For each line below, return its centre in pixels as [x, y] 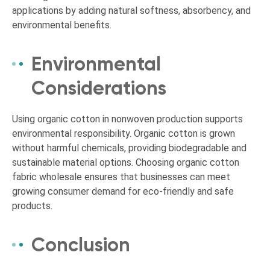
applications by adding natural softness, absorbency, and [131, 10]
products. [32, 206]
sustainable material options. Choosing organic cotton [126, 162]
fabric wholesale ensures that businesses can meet [121, 177]
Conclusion [81, 244]
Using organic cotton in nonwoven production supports [127, 119]
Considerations [99, 88]
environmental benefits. [62, 25]
